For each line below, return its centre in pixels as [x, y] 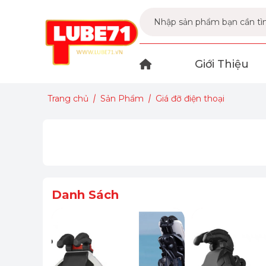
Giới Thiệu [222, 64]
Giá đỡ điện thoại [190, 98]
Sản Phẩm [122, 98]
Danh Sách [85, 194]
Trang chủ [68, 98]
